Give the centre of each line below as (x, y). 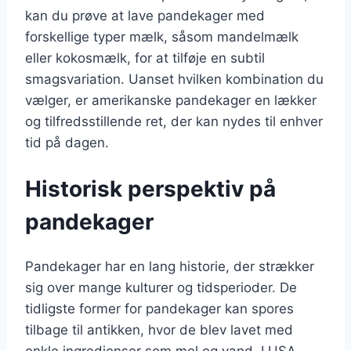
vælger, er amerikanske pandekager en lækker (171, 101)
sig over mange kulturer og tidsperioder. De (161, 287)
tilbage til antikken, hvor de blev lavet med (159, 329)
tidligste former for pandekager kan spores (159, 308)
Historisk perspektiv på (150, 188)
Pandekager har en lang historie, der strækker (170, 266)
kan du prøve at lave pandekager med (145, 16)
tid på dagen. (67, 143)
